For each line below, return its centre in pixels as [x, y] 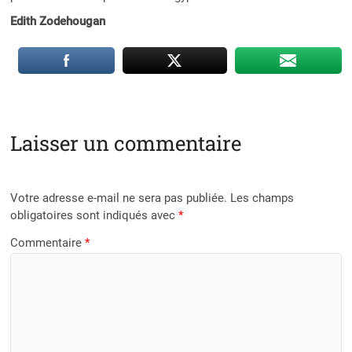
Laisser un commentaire [126, 143]
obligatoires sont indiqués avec [95, 215]
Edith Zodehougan [58, 22]
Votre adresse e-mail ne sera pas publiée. [119, 198]
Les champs [262, 198]
